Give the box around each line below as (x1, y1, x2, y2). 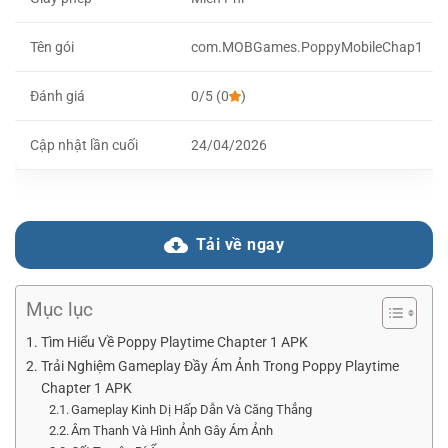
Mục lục (26, 297, 93, 321)
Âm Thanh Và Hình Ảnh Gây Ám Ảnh (71, 422, 277, 438)
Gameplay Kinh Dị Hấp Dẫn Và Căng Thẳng (71, 401, 316, 417)
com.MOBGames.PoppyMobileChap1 (191, 39, 423, 55)
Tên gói (30, 39, 74, 55)
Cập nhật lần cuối (30, 137, 138, 153)
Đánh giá (30, 88, 85, 104)
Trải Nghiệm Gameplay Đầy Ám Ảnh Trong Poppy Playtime (40, 357, 399, 374)
